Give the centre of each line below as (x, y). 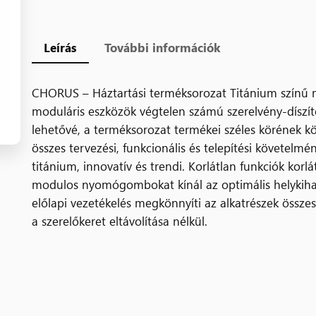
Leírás (60, 47)
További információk (162, 47)
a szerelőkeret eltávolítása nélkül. (120, 221)
